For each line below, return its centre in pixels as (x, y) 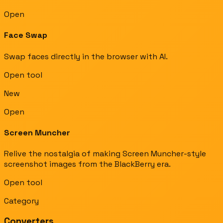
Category (21, 201)
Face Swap (26, 35)
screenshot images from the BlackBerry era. (87, 164)
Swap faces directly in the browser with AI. (86, 56)
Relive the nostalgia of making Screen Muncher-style (105, 154)
